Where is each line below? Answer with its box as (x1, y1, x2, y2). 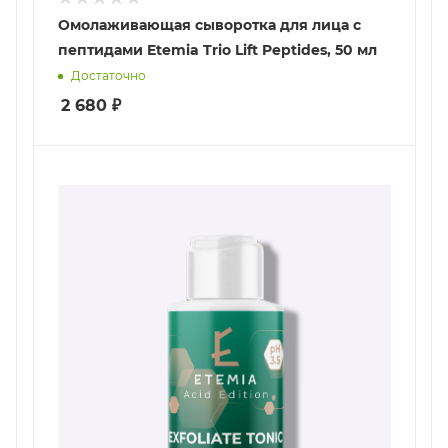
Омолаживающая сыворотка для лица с (58, 16, 361, 35)
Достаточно (71, 68, 146, 84)
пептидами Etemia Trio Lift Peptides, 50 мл (58, 41, 377, 60)
